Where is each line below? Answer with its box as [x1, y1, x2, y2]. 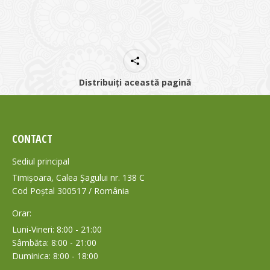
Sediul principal [12, 155, 69, 167]
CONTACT [12, 131, 52, 146]
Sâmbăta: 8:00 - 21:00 [12, 237, 96, 248]
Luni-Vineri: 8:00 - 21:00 [12, 224, 102, 235]
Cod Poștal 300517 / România [12, 185, 129, 196]
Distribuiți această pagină [79, 77, 191, 88]
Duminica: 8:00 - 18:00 [12, 250, 98, 262]
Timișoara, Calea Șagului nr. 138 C [12, 172, 145, 183]
